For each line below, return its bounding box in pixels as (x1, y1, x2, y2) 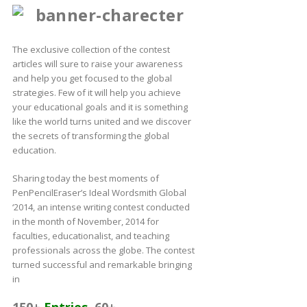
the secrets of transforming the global (12, 129, 169, 142)
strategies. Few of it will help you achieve (12, 86, 181, 99)
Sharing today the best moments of (12, 171, 159, 184)
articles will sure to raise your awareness (12, 57, 183, 70)
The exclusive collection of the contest (12, 42, 170, 56)
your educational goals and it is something (12, 100, 188, 113)
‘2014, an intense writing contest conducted (12, 200, 190, 213)
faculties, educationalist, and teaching (12, 229, 169, 242)
